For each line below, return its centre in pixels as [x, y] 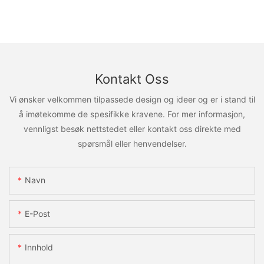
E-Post [37, 214]
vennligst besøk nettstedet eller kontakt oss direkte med [132, 128]
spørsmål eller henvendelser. [132, 143]
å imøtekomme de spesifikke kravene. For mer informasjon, [132, 114]
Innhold [39, 247]
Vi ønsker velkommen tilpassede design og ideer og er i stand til [132, 99]
